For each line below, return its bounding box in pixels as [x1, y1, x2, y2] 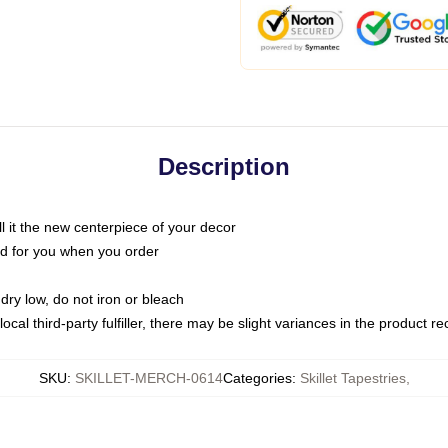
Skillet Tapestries [299, 370, 406, 386]
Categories [222, 370, 292, 386]
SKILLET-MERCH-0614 [74, 370, 223, 386]
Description [158, 153, 290, 180]
